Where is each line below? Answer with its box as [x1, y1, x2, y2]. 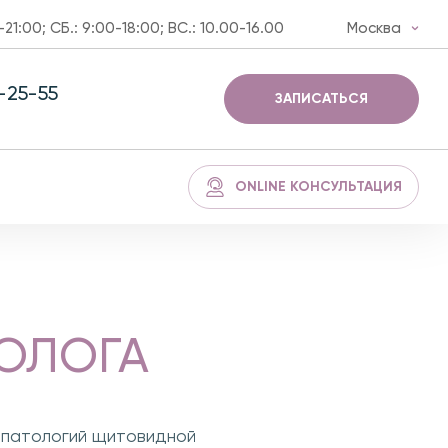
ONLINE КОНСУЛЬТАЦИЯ [235, 179, 402, 194]
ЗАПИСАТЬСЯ [275, 91, 369, 106]
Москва [347, 21, 401, 36]
